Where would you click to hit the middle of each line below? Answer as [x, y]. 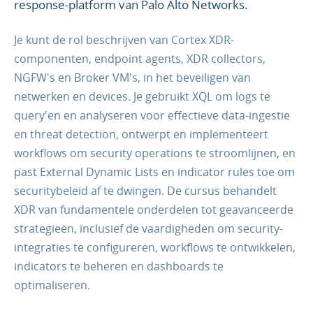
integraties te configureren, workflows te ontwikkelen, [155, 247]
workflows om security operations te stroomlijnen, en [155, 153]
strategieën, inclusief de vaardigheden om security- [148, 228]
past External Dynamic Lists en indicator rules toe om [154, 172]
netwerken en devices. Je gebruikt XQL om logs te [142, 96]
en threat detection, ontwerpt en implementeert [141, 134]
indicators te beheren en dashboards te [119, 266]
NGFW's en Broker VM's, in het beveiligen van [132, 77]
